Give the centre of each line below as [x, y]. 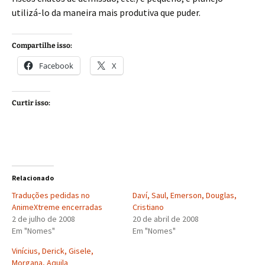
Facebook [56, 66]
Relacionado [33, 178]
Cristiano [148, 207]
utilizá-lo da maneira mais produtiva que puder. [106, 12]
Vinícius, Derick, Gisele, [53, 251]
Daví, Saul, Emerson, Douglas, [185, 195]
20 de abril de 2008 [166, 219]
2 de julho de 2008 [43, 219]
